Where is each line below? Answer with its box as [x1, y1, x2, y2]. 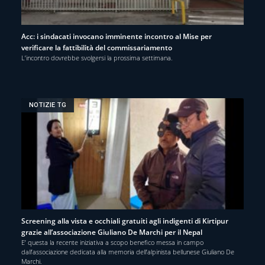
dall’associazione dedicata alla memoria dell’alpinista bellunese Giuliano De [21, 247, 234, 256]
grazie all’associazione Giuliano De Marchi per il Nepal [21, 227, 202, 237]
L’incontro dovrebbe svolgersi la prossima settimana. [21, 53, 173, 62]
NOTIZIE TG [29, 101, 67, 109]
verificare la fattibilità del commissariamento [21, 42, 172, 53]
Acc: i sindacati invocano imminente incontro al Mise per [21, 31, 212, 41]
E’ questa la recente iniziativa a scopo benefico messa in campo [21, 237, 203, 247]
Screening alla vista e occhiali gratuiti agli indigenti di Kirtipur [21, 215, 228, 226]
